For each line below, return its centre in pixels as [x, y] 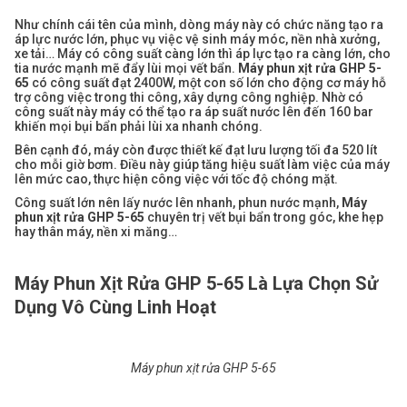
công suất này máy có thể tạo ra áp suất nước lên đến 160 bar [194, 112]
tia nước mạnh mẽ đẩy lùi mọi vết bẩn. [126, 69]
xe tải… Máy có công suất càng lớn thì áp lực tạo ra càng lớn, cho [203, 54]
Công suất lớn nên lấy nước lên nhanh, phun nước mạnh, [178, 203]
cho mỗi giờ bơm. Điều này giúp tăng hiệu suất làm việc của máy [202, 165]
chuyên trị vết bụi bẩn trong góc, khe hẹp [265, 218]
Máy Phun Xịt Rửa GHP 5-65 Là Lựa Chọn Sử [196, 284]
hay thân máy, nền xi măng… [96, 232]
